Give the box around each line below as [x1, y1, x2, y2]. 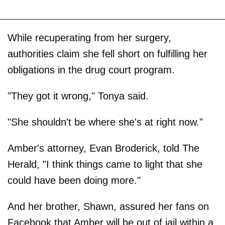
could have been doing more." [8, 174, 141, 186]
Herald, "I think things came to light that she [8, 158, 202, 170]
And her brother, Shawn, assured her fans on [8, 200, 209, 212]
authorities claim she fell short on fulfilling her [8, 48, 207, 59]
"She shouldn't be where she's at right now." [8, 116, 203, 128]
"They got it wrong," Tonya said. [8, 90, 149, 101]
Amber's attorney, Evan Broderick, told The [8, 142, 199, 154]
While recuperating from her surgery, [8, 32, 171, 43]
